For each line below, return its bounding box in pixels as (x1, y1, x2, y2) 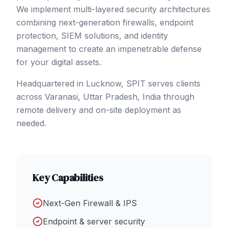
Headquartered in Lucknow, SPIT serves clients (16, 78, 201, 89)
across (16, 91, 45, 102)
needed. (16, 118, 46, 128)
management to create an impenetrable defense (16, 43, 202, 54)
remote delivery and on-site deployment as (16, 104, 181, 115)
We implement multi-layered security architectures (16, 4, 210, 14)
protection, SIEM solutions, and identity (16, 30, 168, 41)
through (161, 91, 194, 102)
